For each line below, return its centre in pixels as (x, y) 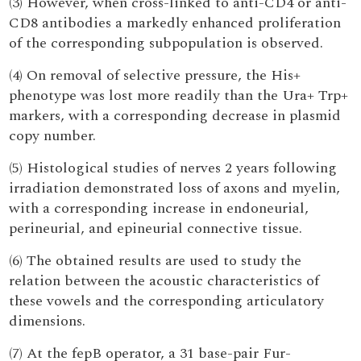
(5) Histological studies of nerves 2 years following (173, 168)
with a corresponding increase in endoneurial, (159, 208)
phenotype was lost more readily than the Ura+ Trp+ (179, 95)
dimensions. (48, 321)
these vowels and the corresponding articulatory (167, 301)
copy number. (53, 136)
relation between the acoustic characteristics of (164, 281)
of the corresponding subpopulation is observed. (166, 43)
